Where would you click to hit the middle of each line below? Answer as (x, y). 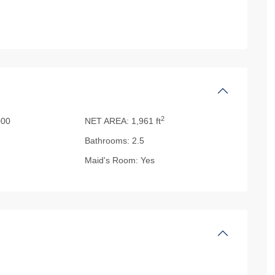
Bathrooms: (107, 141)
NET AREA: (107, 121)
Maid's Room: (112, 160)
